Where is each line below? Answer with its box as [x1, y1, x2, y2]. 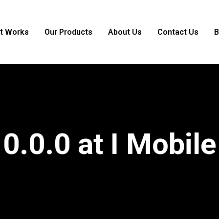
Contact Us [157, 27, 199, 37]
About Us [108, 27, 142, 37]
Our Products [44, 27, 93, 37]
